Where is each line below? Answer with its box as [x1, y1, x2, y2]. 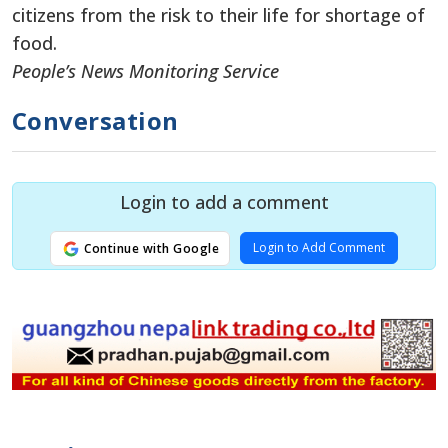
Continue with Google [80, 239, 220, 257]
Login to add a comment [119, 189, 329, 214]
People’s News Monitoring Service [12, 58, 279, 83]
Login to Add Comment [253, 238, 386, 256]
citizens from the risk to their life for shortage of [12, 2, 425, 27]
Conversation [12, 103, 179, 137]
